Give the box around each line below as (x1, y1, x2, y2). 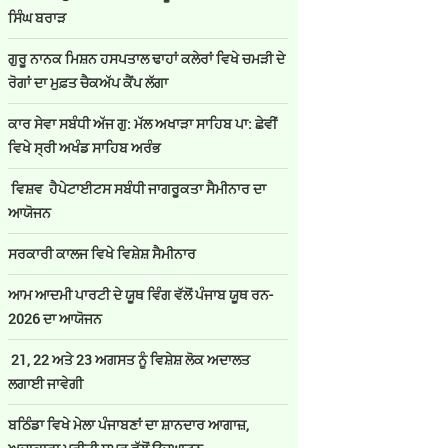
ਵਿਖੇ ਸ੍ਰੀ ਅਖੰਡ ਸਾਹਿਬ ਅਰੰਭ (8, 138, 161, 157)
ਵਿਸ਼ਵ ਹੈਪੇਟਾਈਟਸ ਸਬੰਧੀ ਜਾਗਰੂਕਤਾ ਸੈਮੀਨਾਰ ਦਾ (8, 179, 266, 198)
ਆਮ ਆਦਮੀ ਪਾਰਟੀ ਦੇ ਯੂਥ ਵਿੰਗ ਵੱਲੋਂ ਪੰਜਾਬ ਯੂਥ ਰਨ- (8, 285, 273, 304)
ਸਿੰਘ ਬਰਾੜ (8, 8, 66, 27)
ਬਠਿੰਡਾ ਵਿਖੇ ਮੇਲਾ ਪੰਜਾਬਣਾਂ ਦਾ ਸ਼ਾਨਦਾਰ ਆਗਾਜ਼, (8, 415, 249, 434)
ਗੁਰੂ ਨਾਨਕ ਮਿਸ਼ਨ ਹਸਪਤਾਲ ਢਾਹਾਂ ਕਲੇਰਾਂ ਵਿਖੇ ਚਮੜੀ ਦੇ (8, 49, 285, 68)
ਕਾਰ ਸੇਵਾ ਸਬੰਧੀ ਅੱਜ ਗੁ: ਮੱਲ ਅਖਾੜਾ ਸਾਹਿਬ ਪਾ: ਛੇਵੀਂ (8, 114, 277, 133)
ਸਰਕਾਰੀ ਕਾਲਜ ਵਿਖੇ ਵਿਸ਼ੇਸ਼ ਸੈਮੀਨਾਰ (8, 244, 196, 263)
